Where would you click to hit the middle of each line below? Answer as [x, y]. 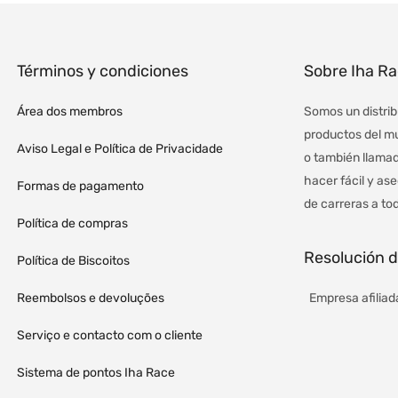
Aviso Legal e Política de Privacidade [119, 149]
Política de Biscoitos [73, 261]
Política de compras [72, 224]
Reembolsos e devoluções [90, 298]
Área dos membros [69, 112]
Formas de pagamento [80, 187]
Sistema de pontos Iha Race [96, 373]
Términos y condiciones [102, 72]
